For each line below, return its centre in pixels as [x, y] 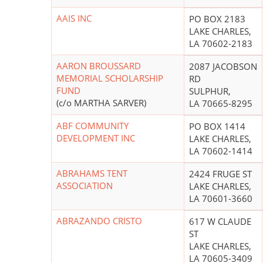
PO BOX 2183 [217, 19]
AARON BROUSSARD [99, 66]
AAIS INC [74, 18]
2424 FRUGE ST [220, 174]
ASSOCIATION [85, 186]
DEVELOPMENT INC [96, 138]
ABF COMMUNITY [92, 126]
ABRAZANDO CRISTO [99, 221]
